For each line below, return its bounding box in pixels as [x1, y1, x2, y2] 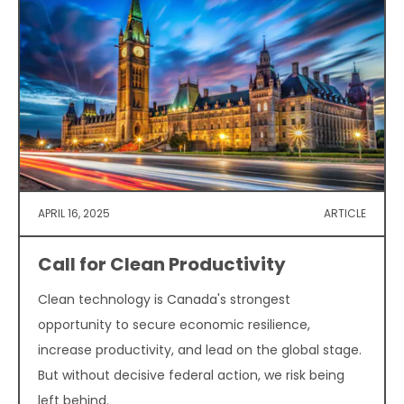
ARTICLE [324, 206, 366, 222]
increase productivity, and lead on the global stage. [38, 341, 362, 360]
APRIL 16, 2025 [38, 206, 110, 222]
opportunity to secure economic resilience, [38, 316, 310, 335]
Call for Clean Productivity [38, 252, 286, 278]
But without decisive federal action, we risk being [38, 366, 344, 385]
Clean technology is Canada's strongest [38, 290, 290, 309]
